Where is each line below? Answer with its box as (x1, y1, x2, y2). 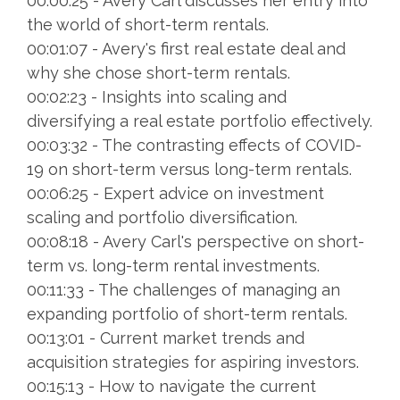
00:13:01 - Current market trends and (27, 329, 304, 348)
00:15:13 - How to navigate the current (27, 377, 316, 396)
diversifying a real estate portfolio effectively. (27, 112, 372, 131)
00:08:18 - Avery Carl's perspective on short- (27, 232, 364, 252)
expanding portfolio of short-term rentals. (27, 304, 347, 324)
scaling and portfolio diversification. (27, 208, 297, 228)
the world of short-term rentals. (27, 15, 269, 35)
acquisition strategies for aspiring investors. (27, 353, 359, 372)
